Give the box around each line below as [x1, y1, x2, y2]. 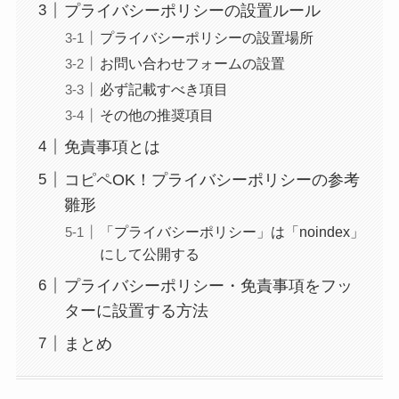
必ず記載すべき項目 [99, 80, 228, 97]
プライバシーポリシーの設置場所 [99, 28, 313, 45]
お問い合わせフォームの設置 [99, 54, 285, 71]
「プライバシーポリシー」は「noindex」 [99, 223, 364, 240]
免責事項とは [63, 137, 160, 156]
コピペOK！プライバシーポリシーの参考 [63, 170, 360, 189]
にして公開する [99, 245, 199, 262]
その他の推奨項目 [99, 106, 214, 123]
